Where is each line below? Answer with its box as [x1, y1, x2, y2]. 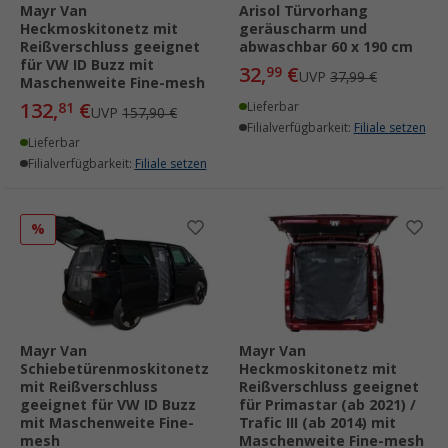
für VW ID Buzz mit [20, 56, 154, 73]
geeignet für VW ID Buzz [20, 396, 196, 413]
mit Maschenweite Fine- [20, 414, 194, 431]
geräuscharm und [239, 20, 367, 37]
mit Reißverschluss [20, 378, 158, 395]
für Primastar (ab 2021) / [239, 396, 416, 413]
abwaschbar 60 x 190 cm [239, 38, 413, 55]
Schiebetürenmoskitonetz [20, 360, 209, 377]
